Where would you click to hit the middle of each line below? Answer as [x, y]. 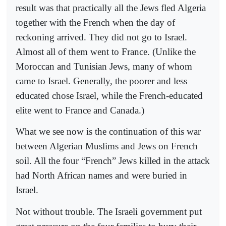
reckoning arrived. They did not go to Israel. [101, 37]
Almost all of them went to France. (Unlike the [106, 52]
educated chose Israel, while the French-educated [109, 96]
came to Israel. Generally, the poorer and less [101, 81]
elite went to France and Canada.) [80, 110]
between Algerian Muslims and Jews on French [107, 146]
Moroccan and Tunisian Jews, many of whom [104, 66]
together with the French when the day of [95, 22]
